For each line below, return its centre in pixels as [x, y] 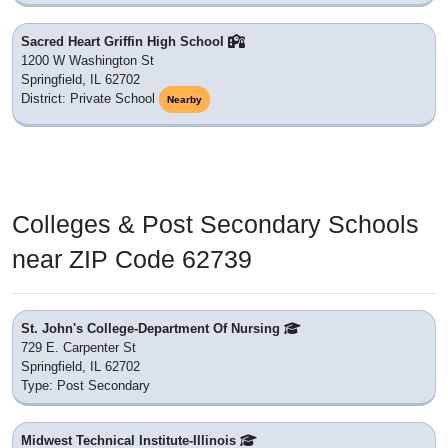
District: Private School [88, 99]
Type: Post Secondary [85, 386]
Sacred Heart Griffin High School [124, 42]
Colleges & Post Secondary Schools [215, 224]
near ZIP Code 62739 [132, 259]
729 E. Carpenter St [78, 348]
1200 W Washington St [87, 61]
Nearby [184, 100]
